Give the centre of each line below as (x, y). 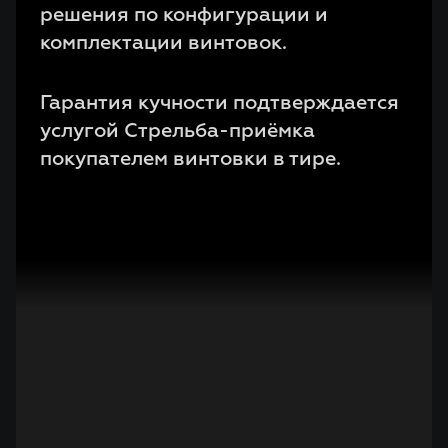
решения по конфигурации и (184, 15)
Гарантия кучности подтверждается (219, 103)
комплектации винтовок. (163, 43)
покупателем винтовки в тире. (190, 159)
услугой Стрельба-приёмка (177, 131)
